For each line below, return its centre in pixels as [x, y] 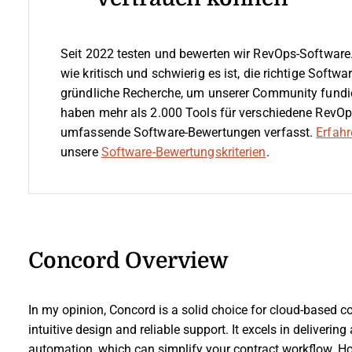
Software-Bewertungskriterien [183, 152]
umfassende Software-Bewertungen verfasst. [189, 133]
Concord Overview [128, 260]
